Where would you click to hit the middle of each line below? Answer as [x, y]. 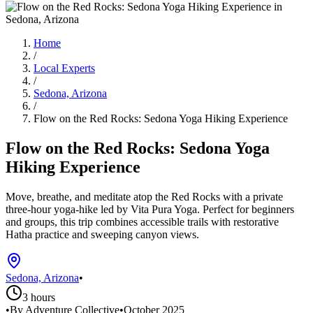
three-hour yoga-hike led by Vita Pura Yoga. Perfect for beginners [150, 209]
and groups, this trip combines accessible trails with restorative [142, 221]
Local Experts [64, 68]
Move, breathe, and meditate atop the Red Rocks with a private [144, 196]
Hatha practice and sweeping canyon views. [102, 234]
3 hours [39, 297]
